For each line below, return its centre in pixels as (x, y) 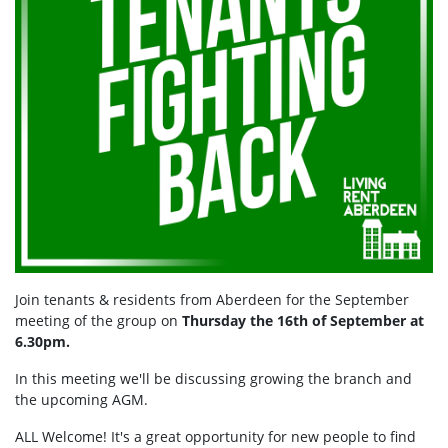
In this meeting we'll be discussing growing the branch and (213, 379)
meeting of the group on (98, 321)
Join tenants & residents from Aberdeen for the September (212, 300)
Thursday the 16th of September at (303, 321)
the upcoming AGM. (81, 400)
